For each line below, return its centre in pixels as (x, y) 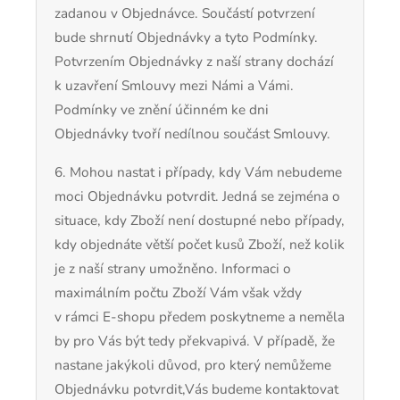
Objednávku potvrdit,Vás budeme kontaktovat (196, 388)
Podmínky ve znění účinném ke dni (162, 110)
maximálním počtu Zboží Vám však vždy (178, 292)
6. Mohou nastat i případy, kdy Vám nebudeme (198, 171)
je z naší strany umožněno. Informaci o (173, 268)
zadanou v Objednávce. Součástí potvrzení (185, 13)
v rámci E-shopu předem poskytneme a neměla (200, 316)
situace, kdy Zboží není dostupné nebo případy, (200, 220)
